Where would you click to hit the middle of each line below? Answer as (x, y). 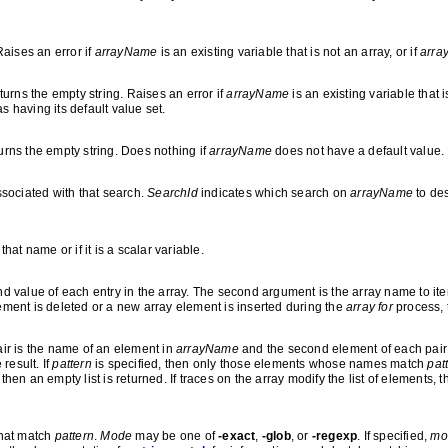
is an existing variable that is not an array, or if (289, 52)
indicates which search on (274, 193)
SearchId (172, 193)
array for (369, 307)
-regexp (334, 436)
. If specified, (394, 436)
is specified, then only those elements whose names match (259, 364)
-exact (237, 436)
